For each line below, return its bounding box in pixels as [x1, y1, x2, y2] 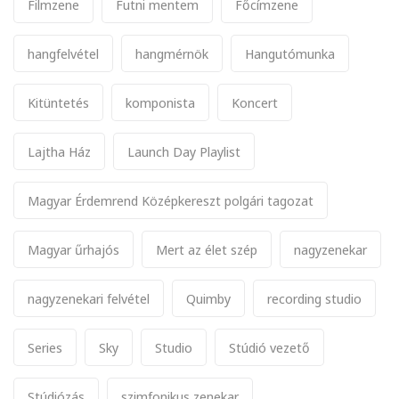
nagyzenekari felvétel [28, 289, 150, 307]
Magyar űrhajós [28, 240, 119, 258]
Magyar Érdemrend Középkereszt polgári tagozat [28, 191, 313, 209]
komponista [126, 93, 195, 111]
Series [28, 338, 62, 356]
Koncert [232, 93, 278, 111]
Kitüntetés [28, 93, 89, 111]
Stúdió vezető [229, 338, 310, 356]
